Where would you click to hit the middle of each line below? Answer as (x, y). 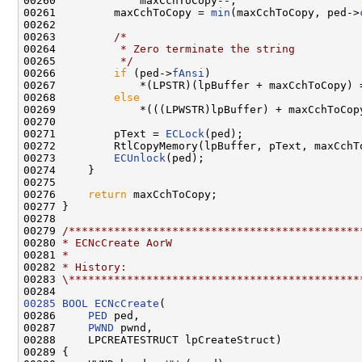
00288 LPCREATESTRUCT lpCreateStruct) (153, 339)
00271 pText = (95, 133)
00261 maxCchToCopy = (117, 12)
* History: (95, 267)
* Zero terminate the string (179, 48)
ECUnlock (140, 158)
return (107, 194)
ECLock (185, 133)
